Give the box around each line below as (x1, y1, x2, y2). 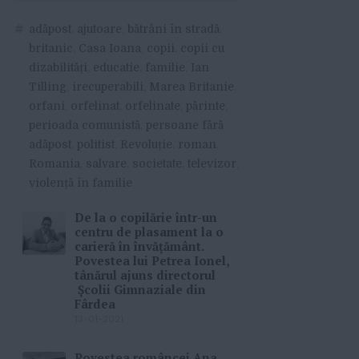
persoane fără (146, 119, 224, 132)
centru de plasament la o (75, 224, 224, 240)
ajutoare (77, 22, 122, 36)
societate (132, 157, 182, 171)
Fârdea (75, 296, 115, 313)
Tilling (29, 80, 67, 94)
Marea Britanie (149, 80, 234, 94)
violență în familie (29, 176, 132, 190)
